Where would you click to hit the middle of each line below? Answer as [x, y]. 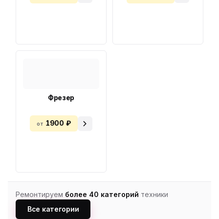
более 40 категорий [102, 194]
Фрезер [61, 97]
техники [153, 194]
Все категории [53, 209]
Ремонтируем [40, 194]
